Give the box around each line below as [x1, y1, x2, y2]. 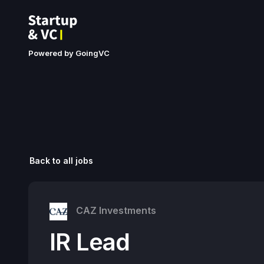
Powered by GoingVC [28, 48, 110, 58]
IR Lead [49, 227, 130, 256]
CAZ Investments [76, 204, 156, 217]
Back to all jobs [29, 156, 93, 166]
